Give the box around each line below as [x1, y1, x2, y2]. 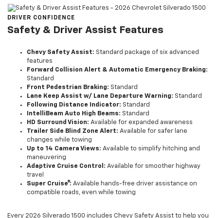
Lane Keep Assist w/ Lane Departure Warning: [27, 93, 173, 100]
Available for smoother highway [106, 163, 200, 170]
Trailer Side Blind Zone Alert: [27, 128, 118, 135]
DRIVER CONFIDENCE [7, 15, 75, 21]
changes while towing [27, 137, 92, 144]
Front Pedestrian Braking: [27, 84, 109, 91]
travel [27, 172, 44, 179]
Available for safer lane [118, 128, 187, 135]
